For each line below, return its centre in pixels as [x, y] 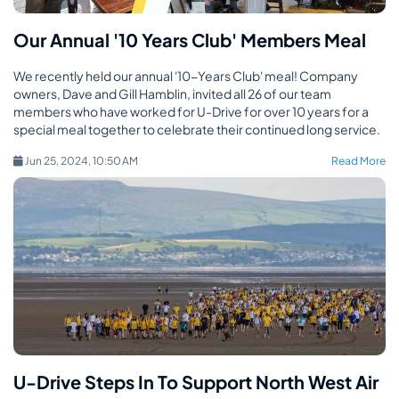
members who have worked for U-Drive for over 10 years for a [191, 111]
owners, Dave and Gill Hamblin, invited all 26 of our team [172, 94]
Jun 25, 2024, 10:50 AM [91, 161]
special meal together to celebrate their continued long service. [197, 129]
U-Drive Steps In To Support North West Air [196, 382]
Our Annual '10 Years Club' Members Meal [190, 40]
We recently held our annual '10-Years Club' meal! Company [186, 76]
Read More [358, 161]
